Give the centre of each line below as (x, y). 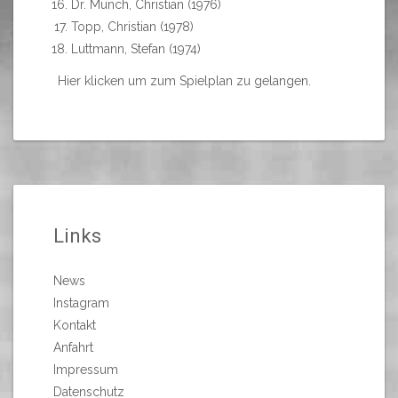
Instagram (81, 303)
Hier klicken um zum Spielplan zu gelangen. (184, 81)
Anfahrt (73, 348)
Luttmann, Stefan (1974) (136, 49)
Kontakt (75, 326)
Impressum (86, 370)
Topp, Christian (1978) (132, 27)
